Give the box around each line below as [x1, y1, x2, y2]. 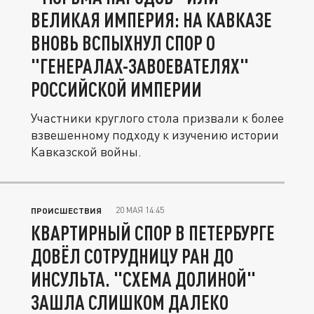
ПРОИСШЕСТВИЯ [31, 205, 102, 215]
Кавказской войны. [31, 144, 142, 159]
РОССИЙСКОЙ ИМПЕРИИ [31, 77, 202, 101]
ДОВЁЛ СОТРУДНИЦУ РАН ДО [31, 244, 233, 268]
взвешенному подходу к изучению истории [31, 127, 279, 142]
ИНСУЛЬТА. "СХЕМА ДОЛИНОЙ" [31, 267, 256, 291]
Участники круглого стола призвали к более [31, 110, 284, 125]
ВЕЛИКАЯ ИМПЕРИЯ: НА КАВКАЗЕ [31, 8, 272, 32]
